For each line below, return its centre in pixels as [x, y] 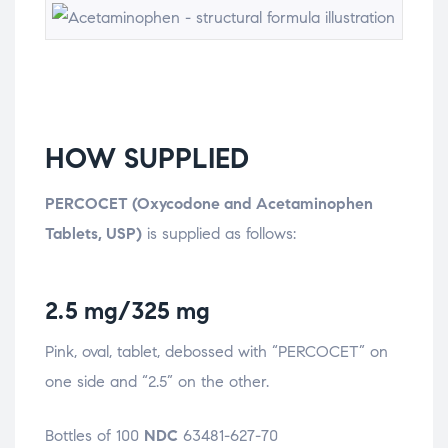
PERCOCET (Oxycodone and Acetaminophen [209, 203]
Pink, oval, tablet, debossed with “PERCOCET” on [216, 351]
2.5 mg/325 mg [127, 310]
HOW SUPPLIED [147, 158]
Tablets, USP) [93, 233]
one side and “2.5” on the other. [157, 381]
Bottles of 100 [94, 435]
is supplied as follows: [219, 233]
